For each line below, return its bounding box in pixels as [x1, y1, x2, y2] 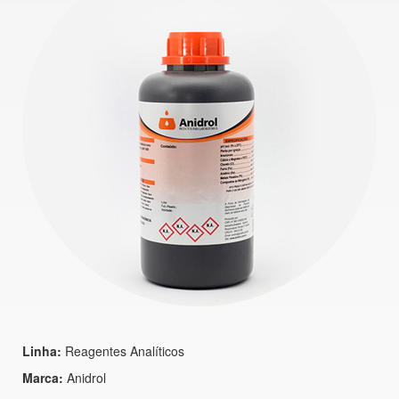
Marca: [22, 369, 63, 387]
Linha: [22, 342, 61, 360]
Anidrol [63, 369, 106, 387]
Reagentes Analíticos [61, 342, 184, 360]
